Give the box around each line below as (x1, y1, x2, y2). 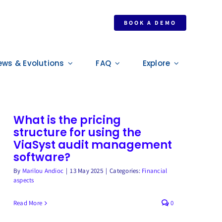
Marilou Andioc (22, 166, 64, 175)
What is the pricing (13, 112, 121, 128)
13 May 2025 (70, 166, 103, 175)
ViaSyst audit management (13, 137, 172, 153)
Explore (142, 57, 170, 68)
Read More (13, 199, 43, 207)
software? (13, 150, 70, 165)
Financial (142, 166, 167, 175)
